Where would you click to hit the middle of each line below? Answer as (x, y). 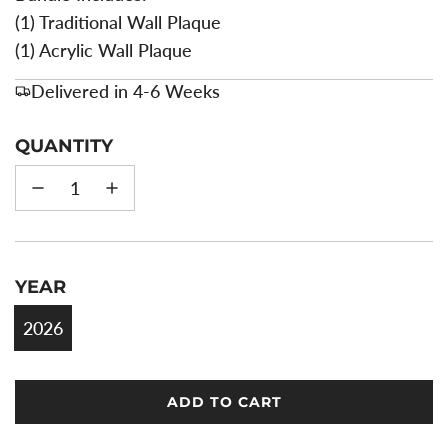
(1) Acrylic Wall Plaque (103, 50)
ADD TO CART (224, 402)
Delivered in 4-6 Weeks (125, 91)
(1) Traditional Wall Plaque (118, 22)
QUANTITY (64, 146)
